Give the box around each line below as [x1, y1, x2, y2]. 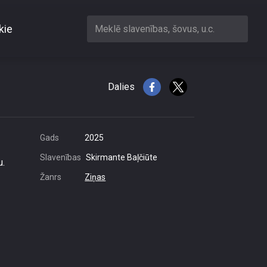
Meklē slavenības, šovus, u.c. [95, 23, 215, 35]
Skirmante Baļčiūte [86, 153, 157, 162]
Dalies [108, 81, 135, 92]
